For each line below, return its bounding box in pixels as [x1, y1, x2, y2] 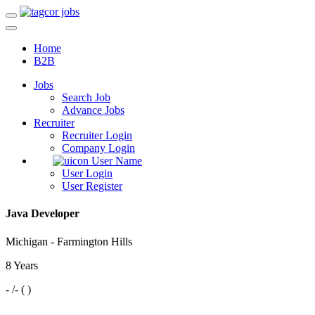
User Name [89, 155, 142, 167]
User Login [62, 167, 112, 179]
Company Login [62, 142, 135, 154]
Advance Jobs [62, 104, 124, 116]
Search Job [62, 91, 110, 103]
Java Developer [6, 207, 79, 220]
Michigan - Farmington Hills [6, 235, 132, 247]
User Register [62, 180, 122, 192]
